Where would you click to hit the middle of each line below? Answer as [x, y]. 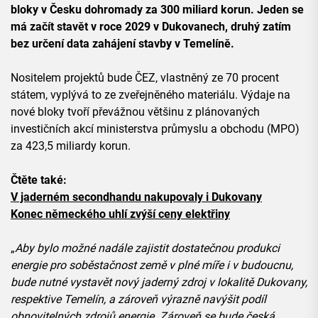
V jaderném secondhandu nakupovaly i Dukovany [136, 197]
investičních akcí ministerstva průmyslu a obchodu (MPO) [155, 129]
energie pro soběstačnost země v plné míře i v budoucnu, [152, 265]
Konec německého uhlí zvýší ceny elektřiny [120, 214]
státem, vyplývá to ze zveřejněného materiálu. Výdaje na [150, 95]
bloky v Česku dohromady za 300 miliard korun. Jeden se [157, 10]
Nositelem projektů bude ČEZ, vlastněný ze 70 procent [145, 78]
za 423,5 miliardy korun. [71, 146]
